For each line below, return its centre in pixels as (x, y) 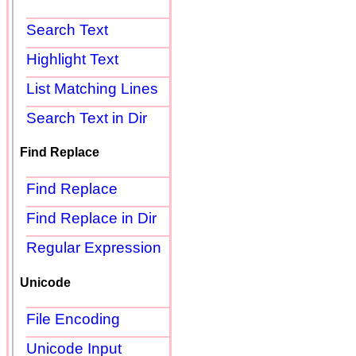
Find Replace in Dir (91, 219)
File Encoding (73, 319)
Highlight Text (72, 59)
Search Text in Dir (87, 118)
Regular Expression (94, 248)
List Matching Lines (92, 88)
